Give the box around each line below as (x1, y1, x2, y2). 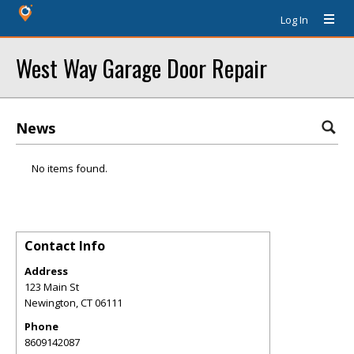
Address (24, 264, 68, 278)
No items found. (32, 161, 107, 175)
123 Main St (24, 280, 79, 294)
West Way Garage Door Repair (16, 51, 267, 85)
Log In (281, 13, 308, 27)
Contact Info (24, 237, 105, 254)
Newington (24, 296, 76, 310)
